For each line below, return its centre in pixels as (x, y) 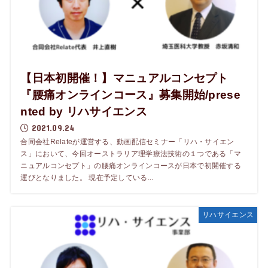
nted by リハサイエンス (84, 111)
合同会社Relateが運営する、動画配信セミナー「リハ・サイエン (127, 141)
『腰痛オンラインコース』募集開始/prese (130, 95)
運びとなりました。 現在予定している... (87, 177)
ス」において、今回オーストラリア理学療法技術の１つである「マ (131, 153)
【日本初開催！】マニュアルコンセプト (124, 78)
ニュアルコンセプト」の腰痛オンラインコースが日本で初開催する (131, 165)
